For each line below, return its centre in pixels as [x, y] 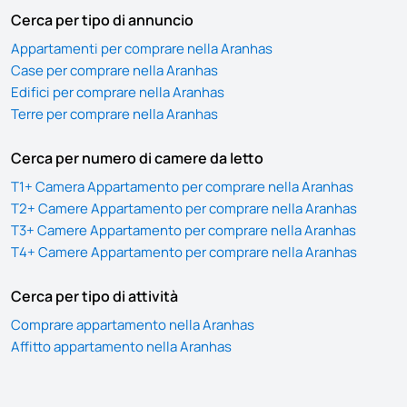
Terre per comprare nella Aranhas [114, 114]
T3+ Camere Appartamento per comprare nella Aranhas [184, 231]
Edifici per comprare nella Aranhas [118, 93]
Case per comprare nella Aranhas [114, 71]
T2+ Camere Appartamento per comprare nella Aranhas [184, 209]
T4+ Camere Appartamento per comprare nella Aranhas [184, 253]
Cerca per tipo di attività [94, 297]
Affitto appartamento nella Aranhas [121, 347]
